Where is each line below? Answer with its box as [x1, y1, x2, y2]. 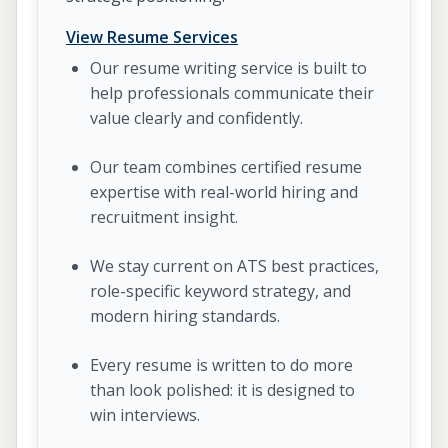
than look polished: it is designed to [90, 379, 355, 402]
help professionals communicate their [90, 82, 374, 105]
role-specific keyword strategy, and [90, 280, 351, 303]
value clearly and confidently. [90, 107, 303, 130]
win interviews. [90, 404, 200, 427]
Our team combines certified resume [90, 156, 362, 179]
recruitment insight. [90, 206, 238, 229]
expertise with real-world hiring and [90, 181, 358, 204]
